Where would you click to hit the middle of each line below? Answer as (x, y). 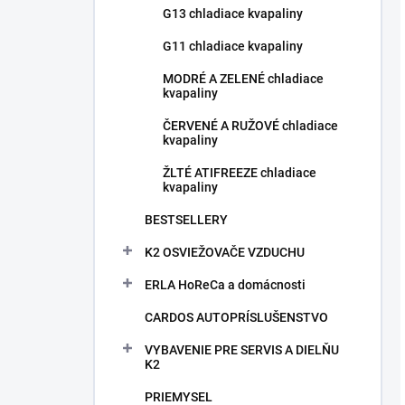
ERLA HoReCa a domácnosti (225, 285)
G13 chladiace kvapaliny (233, 14)
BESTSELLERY (186, 220)
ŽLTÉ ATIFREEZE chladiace (240, 173)
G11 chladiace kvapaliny (233, 46)
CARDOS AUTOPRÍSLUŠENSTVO (236, 317)
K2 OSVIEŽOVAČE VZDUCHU (225, 252)
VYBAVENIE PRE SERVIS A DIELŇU (242, 350)
